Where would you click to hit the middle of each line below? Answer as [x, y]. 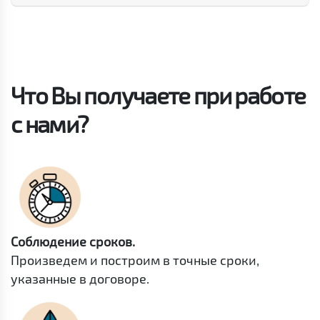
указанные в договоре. [80, 278]
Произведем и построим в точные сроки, [135, 260]
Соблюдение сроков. [73, 241]
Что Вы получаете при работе [158, 95]
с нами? [50, 124]
